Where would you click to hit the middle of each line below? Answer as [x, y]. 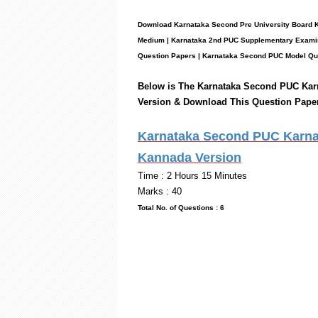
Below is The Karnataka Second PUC [220, 86]
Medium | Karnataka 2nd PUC [189, 40]
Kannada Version [190, 158]
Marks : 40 [160, 191]
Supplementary [267, 40]
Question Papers [168, 56]
